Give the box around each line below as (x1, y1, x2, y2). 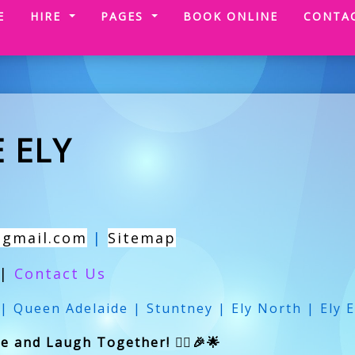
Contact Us (13, 263, 106, 283)
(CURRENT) (4, 7, 78, 23)
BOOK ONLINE (182, 8, 278, 24)
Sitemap (107, 227, 176, 247)
